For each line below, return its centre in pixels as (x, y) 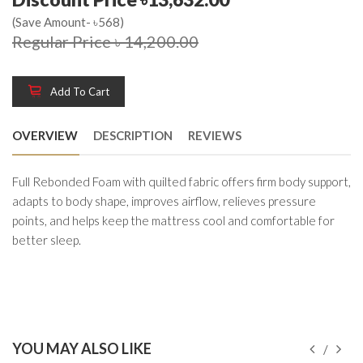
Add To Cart (80, 92)
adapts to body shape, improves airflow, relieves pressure (164, 201)
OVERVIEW (45, 136)
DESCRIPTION (133, 136)
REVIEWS (215, 136)
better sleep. (47, 240)
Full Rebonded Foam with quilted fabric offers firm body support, (181, 182)
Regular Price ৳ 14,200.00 (105, 42)
